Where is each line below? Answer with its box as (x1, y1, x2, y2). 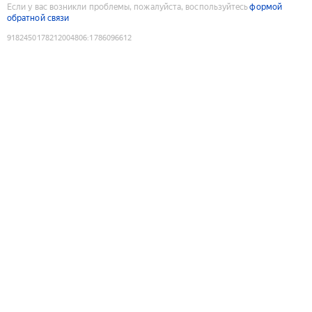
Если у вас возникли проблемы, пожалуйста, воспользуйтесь (7, 1, 249, 12)
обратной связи (7, 13, 70, 23)
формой (249, 1, 282, 12)
